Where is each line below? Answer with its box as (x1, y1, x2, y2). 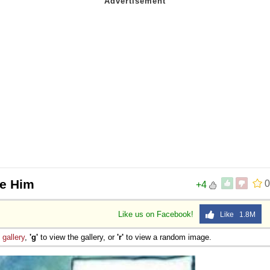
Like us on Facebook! (118, 209, 196, 219)
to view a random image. (124, 232, 212, 242)
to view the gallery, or (38, 232, 117, 242)
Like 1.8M (215, 210, 256, 219)
